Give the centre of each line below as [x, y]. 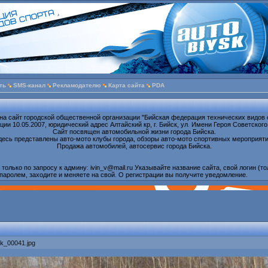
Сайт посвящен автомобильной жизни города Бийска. [134, 132]
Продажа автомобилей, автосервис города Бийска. [134, 146]
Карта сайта [127, 85]
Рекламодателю [77, 85]
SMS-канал [29, 85]
